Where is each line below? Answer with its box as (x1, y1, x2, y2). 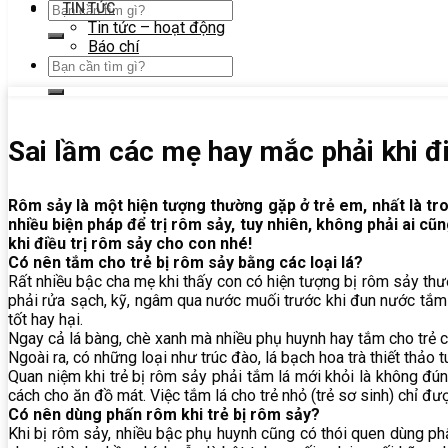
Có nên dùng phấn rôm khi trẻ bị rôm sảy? (8, 405, 320, 425)
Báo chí (88, 37, 139, 56)
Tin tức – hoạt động (88, 18, 225, 37)
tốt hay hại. (8, 310, 83, 330)
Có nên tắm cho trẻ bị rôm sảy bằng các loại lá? (8, 253, 363, 273)
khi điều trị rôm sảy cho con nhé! (8, 234, 252, 254)
